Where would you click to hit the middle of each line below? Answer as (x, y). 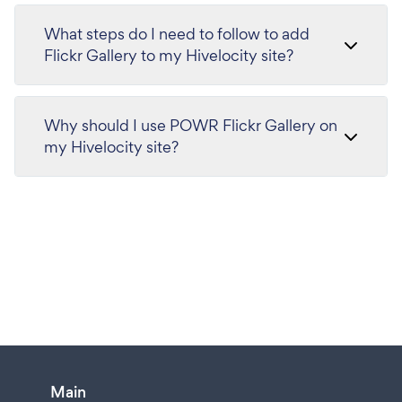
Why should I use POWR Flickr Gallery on (191, 125)
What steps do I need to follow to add (177, 33)
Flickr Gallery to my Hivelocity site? (169, 55)
